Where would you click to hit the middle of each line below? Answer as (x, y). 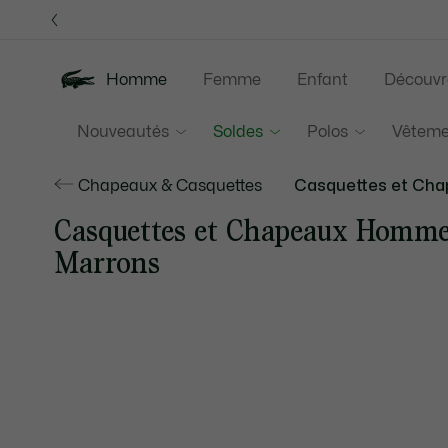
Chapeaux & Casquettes (169, 186)
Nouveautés (122, 131)
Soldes (237, 131)
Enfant (322, 80)
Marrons (106, 262)
